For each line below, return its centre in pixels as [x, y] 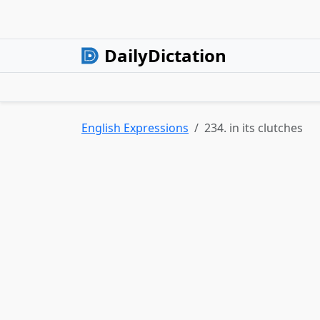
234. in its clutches [254, 128]
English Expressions [135, 128]
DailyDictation [165, 55]
